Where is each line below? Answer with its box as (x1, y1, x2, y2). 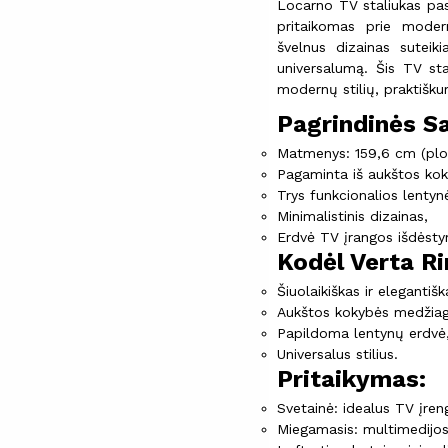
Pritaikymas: (277, 364, 426, 393)
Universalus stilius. (277, 345, 398, 362)
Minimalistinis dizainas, (277, 207, 428, 224)
